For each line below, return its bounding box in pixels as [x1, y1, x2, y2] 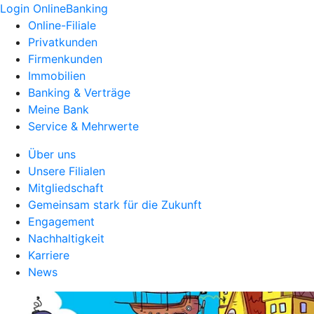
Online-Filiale [28, 18, 96, 32]
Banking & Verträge [28, 86, 130, 100]
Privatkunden [28, 35, 97, 49]
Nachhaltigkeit [28, 231, 104, 245]
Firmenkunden [28, 52, 102, 66]
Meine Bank [28, 102, 89, 116]
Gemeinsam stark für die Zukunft [28, 198, 202, 212]
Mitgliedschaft [28, 181, 104, 195]
